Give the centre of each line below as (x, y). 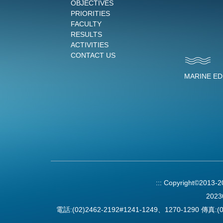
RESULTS (86, 34)
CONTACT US (93, 55)
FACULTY (86, 24)
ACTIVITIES (90, 45)
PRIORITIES (90, 13)
